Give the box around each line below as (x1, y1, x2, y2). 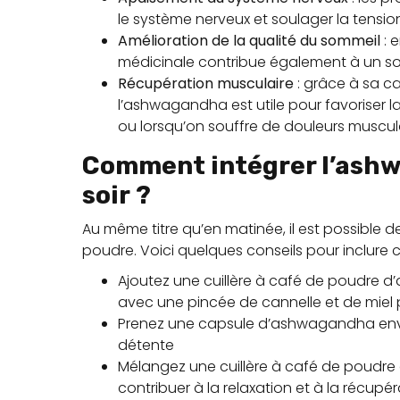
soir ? (82, 180, 151, 210)
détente (118, 335, 174, 355)
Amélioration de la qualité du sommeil (118, 30, 380, 51)
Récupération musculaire (118, 73, 294, 94)
